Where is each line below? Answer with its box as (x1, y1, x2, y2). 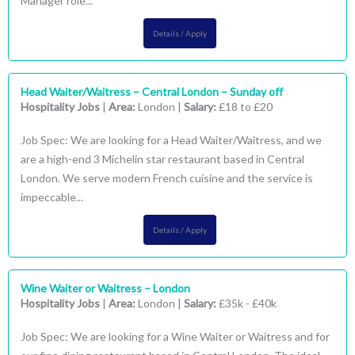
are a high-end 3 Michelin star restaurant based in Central (21, 152, 304, 166)
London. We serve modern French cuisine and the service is (21, 171, 313, 185)
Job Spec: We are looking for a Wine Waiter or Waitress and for (21, 330, 330, 343)
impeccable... (21, 190, 83, 204)
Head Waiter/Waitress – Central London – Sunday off (21, 85, 283, 98)
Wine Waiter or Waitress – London (21, 281, 190, 295)
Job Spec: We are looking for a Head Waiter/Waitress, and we (21, 133, 322, 147)
